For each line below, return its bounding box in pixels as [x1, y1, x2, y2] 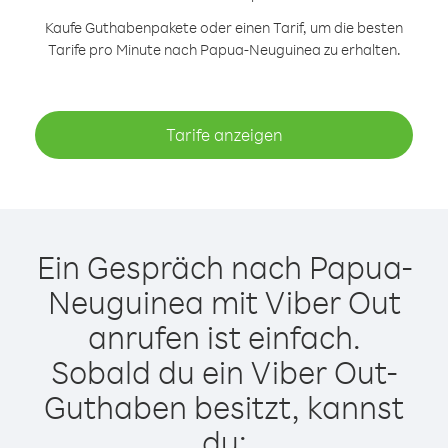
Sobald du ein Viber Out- [51, 351, 397, 392]
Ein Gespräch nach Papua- [36, 246, 412, 287]
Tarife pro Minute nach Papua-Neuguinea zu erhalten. [47, 40, 401, 59]
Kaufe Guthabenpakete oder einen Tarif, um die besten [45, 18, 403, 37]
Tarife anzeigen [165, 124, 283, 145]
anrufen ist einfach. [87, 316, 361, 357]
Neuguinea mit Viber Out [47, 281, 401, 322]
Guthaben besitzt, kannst [44, 386, 404, 427]
